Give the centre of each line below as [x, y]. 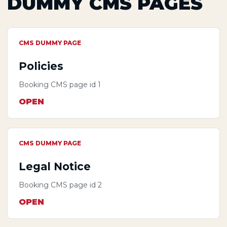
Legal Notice [55, 167]
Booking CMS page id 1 [60, 84]
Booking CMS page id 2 [60, 185]
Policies [41, 66]
